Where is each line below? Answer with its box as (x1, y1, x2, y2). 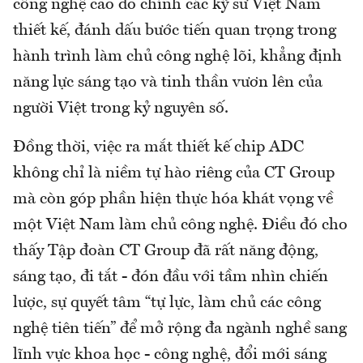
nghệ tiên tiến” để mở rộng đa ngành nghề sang (13, 321, 347, 338)
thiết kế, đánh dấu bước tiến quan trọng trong (13, 23, 336, 40)
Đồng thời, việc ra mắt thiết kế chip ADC (13, 139, 304, 156)
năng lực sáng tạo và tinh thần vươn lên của (13, 75, 322, 92)
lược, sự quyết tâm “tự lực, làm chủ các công (13, 295, 321, 312)
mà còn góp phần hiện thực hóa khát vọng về (13, 191, 333, 208)
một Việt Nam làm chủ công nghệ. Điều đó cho (13, 217, 348, 234)
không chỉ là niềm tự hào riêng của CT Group (13, 165, 335, 182)
